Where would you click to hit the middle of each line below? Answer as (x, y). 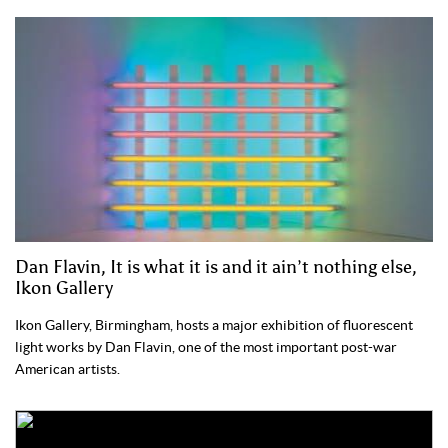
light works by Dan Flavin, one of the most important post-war (206, 347)
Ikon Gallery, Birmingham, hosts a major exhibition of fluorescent (214, 325)
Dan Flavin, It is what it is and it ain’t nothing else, (216, 267)
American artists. (67, 369)
